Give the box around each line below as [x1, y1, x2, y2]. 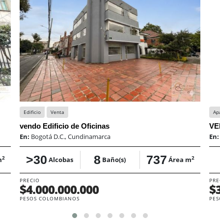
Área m [168, 155, 192, 164]
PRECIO [20, 177, 40, 184]
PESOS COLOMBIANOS [20, 195, 80, 202]
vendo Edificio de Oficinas [20, 122, 110, 130]
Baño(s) [102, 155, 126, 164]
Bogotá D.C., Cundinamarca [31, 132, 110, 141]
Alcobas [49, 155, 74, 164]
